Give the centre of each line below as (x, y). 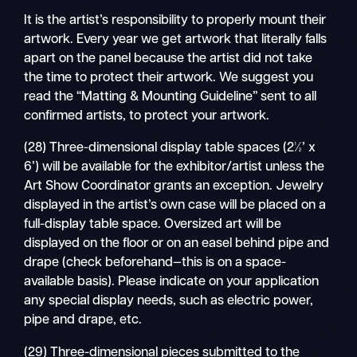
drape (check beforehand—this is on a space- (155, 263)
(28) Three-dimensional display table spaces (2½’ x (170, 149)
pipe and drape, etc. (83, 321)
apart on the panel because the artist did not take (169, 59)
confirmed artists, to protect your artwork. (147, 117)
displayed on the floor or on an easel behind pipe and (177, 244)
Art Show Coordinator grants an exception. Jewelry (174, 187)
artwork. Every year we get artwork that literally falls (176, 40)
